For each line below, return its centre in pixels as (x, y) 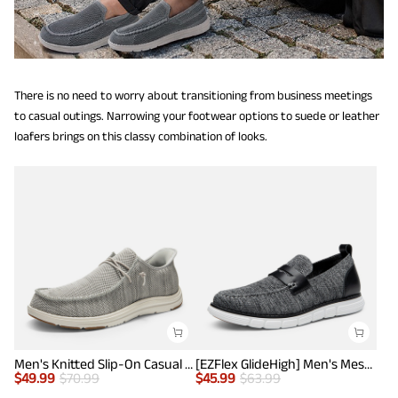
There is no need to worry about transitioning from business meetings (193, 95)
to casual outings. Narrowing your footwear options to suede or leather (197, 115)
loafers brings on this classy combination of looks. (141, 135)
